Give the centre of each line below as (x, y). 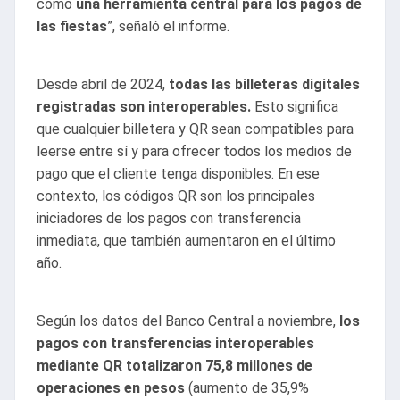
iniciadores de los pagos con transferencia (169, 219)
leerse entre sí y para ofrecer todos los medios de (194, 152)
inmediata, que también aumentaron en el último (186, 241)
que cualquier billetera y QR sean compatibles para (195, 129)
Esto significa (295, 107)
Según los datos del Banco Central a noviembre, (188, 321)
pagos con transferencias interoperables (175, 344)
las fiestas (72, 27)
